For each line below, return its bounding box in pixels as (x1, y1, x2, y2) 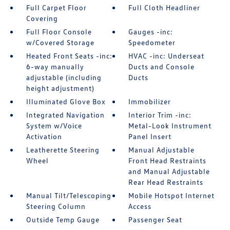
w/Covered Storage (26, 37, 94, 47)
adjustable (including (26, 72, 102, 82)
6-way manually (26, 62, 84, 71)
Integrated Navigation (26, 110, 105, 119)
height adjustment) (26, 83, 94, 92)
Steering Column (26, 201, 86, 210)
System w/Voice (26, 121, 82, 130)
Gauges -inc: (128, 27, 174, 36)
